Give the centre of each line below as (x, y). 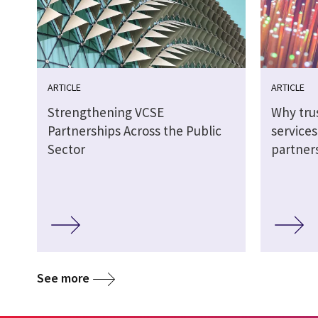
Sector (66, 149)
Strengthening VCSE (106, 113)
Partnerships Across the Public (135, 131)
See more (63, 278)
